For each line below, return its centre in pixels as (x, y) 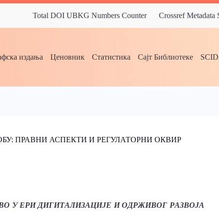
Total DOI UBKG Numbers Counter (90, 15)
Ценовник (68, 57)
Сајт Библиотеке (166, 57)
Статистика (111, 57)
